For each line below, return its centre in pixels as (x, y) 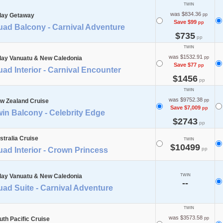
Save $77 (185, 64)
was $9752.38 (186, 99)
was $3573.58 (186, 217)
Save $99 (185, 22)
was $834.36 (186, 14)
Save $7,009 (185, 107)
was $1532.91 (186, 56)
